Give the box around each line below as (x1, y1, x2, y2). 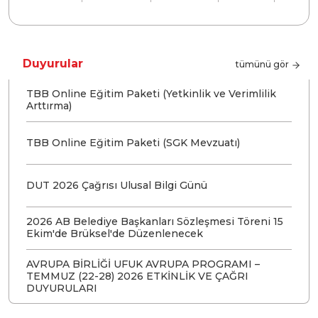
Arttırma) (26, 99, 72, 113)
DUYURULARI (26, 281, 97, 295)
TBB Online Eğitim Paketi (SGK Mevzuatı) (26, 136, 240, 149)
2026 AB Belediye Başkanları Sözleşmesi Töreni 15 (26, 215, 283, 229)
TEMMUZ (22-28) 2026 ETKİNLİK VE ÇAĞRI (26, 269, 248, 283)
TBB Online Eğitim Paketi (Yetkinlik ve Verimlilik (26, 87, 276, 101)
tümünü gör (236, 58, 291, 70)
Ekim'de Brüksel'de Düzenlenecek (26, 227, 203, 241)
